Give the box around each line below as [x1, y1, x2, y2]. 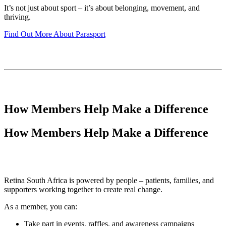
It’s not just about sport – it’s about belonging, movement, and [4, 3, 200, 12]
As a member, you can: [4, 202, 77, 211]
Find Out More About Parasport [4, 29, 105, 38]
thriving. [4, 12, 31, 21]
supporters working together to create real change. [4, 185, 162, 194]
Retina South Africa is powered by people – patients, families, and [4, 176, 214, 185]
